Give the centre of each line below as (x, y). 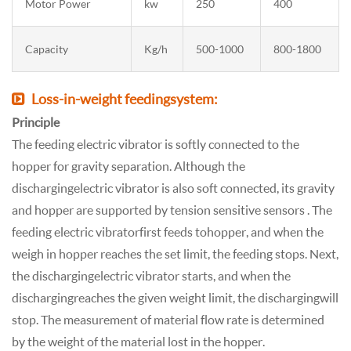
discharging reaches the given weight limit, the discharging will (175, 297)
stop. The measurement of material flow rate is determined (168, 319)
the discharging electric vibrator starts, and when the (151, 275)
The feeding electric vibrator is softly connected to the (156, 143)
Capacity (47, 49)
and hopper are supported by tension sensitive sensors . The (172, 209)
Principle (36, 121)
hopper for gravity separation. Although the (128, 165)
